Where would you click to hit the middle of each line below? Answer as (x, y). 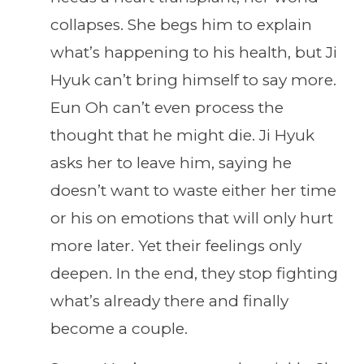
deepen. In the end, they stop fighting (194, 274)
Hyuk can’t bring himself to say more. (193, 80)
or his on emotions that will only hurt (192, 219)
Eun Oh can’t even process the (167, 108)
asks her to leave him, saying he (171, 163)
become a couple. (119, 329)
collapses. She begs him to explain (181, 25)
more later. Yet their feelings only (176, 246)
